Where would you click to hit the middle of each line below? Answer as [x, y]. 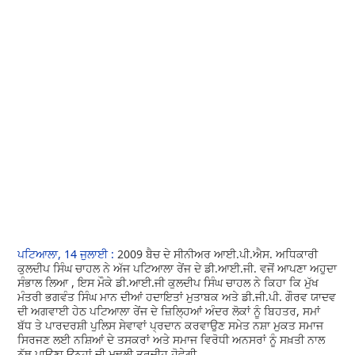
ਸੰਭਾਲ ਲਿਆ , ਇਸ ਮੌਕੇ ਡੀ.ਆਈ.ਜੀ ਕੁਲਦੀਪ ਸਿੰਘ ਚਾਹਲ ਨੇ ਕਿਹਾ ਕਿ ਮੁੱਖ [168, 282]
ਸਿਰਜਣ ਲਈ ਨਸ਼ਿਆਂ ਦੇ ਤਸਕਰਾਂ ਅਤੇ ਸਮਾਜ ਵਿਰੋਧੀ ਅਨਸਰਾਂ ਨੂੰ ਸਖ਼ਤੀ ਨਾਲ [172, 339]
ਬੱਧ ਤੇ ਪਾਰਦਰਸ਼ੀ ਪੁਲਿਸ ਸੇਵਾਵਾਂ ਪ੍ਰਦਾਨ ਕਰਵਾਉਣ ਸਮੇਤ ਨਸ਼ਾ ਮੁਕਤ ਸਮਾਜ [171, 325]
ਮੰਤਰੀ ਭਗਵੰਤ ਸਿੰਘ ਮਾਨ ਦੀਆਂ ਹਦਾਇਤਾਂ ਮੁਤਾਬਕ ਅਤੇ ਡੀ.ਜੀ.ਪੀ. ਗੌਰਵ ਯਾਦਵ [177, 296]
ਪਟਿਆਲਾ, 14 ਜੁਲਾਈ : [68, 254]
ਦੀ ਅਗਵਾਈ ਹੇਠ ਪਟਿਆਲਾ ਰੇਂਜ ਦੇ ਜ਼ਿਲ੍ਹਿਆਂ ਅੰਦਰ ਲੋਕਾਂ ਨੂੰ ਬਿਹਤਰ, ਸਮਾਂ [169, 311]
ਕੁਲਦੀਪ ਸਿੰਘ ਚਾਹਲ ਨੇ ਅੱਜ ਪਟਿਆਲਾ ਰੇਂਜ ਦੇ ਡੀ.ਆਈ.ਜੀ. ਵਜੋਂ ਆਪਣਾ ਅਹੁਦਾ [177, 268]
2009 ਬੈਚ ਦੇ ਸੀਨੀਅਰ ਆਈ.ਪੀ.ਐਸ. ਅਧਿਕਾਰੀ [218, 254]
